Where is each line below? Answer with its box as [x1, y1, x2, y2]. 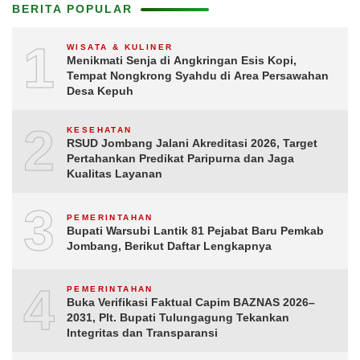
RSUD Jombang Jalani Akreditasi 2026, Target [67, 137, 317, 149]
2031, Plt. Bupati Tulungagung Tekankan [67, 311, 289, 324]
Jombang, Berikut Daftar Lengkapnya [67, 239, 272, 252]
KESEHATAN [67, 125, 133, 134]
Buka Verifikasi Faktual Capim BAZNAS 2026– [67, 296, 315, 309]
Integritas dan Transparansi [67, 326, 218, 339]
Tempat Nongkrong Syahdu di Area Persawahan [67, 69, 329, 82]
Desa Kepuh [67, 84, 133, 97]
